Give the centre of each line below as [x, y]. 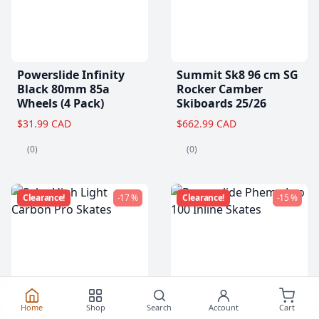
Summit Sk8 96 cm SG [237, 74]
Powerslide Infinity [71, 74]
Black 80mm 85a [63, 89]
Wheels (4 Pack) [61, 103]
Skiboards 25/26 [221, 103]
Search [159, 307]
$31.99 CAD [44, 123]
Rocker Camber [220, 89]
